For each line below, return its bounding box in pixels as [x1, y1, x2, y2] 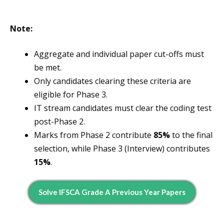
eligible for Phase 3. [34, 89, 107, 100]
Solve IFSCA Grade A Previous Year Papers [38, 187, 185, 197]
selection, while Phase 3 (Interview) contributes [34, 143, 210, 154]
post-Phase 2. [34, 116, 85, 127]
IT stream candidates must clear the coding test [34, 102, 211, 114]
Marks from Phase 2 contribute [34, 129, 153, 141]
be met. [34, 62, 61, 73]
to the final [170, 129, 212, 141]
